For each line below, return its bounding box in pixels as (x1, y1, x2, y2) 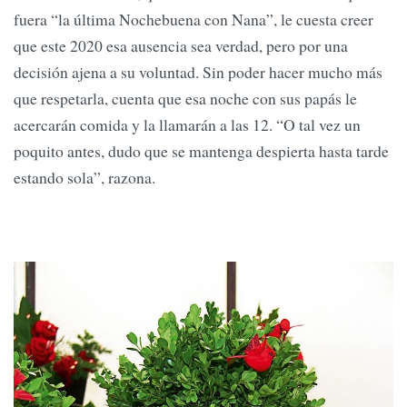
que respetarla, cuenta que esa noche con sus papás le (14, 87, 357, 110)
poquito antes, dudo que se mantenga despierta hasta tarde (14, 140, 389, 163)
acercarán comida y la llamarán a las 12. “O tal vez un (14, 114, 361, 136)
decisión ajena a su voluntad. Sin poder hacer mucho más (14, 61, 382, 84)
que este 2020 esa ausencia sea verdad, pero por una (14, 35, 348, 57)
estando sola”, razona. (14, 166, 155, 189)
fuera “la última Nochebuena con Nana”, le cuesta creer (14, 8, 373, 31)
